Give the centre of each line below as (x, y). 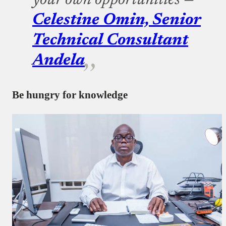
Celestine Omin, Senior (117, 20)
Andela (59, 61)
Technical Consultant (110, 41)
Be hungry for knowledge (70, 95)
